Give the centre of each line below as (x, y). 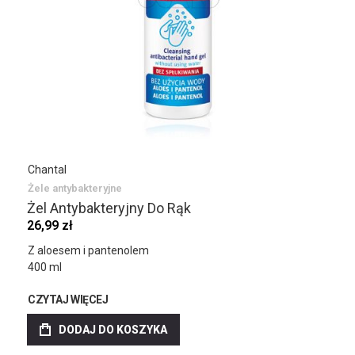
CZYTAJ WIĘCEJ (68, 300)
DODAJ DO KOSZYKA (113, 330)
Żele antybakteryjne (75, 188)
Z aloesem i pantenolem (88, 250)
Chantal (47, 170)
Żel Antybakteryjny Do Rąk (109, 208)
